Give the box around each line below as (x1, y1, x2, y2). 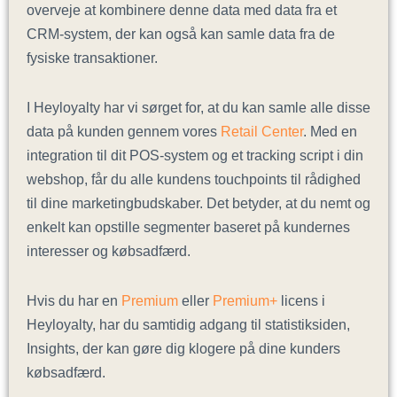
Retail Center (217, 122, 303, 139)
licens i (277, 292, 325, 308)
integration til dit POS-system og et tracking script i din (27, 146, 363, 163)
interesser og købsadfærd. (27, 242, 198, 259)
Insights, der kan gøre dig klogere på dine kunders (27, 339, 340, 356)
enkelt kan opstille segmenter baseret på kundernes (27, 218, 350, 235)
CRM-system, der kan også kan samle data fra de (27, 26, 335, 43)
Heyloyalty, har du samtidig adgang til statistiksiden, (27, 315, 350, 332)
